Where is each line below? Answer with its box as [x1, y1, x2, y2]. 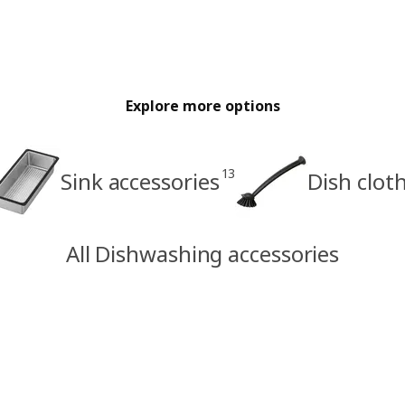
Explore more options [125, 95, 280, 116]
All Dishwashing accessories [65, 238, 340, 268]
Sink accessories [61, 165, 220, 196]
